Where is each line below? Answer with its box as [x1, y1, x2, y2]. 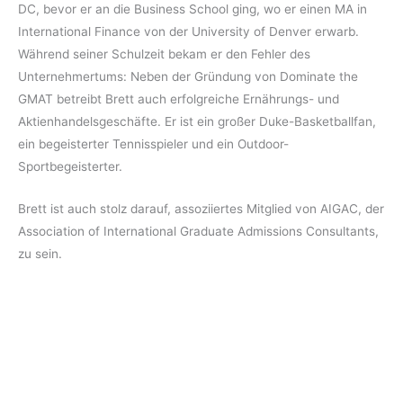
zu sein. [18, 246, 62, 262]
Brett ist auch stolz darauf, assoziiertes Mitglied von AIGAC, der [18, 201, 384, 217]
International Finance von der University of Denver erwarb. [18, 24, 359, 40]
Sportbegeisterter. [18, 159, 122, 175]
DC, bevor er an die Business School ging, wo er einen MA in [18, 2, 367, 17]
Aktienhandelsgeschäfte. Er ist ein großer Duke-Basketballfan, [18, 114, 376, 130]
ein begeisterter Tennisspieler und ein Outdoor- [18, 137, 289, 152]
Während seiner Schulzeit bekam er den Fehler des [18, 47, 310, 62]
